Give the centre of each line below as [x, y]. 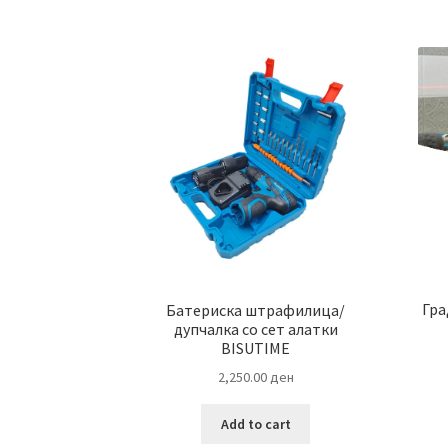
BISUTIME [256, 347]
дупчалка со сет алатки [255, 328]
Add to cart [255, 423]
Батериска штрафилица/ [256, 309]
